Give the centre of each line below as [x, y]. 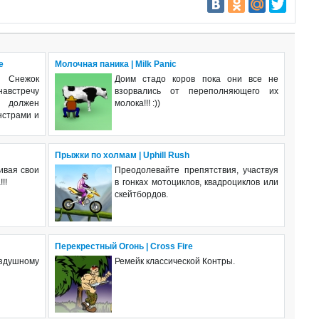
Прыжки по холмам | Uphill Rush [122, 155]
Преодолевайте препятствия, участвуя [197, 170]
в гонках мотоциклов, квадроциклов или [197, 182]
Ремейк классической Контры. [175, 261]
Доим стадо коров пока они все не [197, 79]
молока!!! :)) [137, 103]
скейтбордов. [141, 194]
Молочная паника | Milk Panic [116, 64]
